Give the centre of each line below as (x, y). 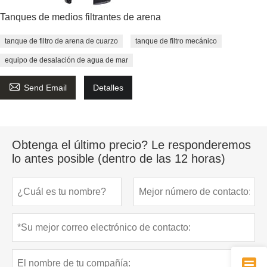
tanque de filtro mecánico (176, 41)
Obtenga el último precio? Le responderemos (131, 145)
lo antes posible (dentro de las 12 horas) (119, 158)
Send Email (45, 87)
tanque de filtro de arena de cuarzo (61, 41)
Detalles (108, 87)
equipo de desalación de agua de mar (66, 60)
